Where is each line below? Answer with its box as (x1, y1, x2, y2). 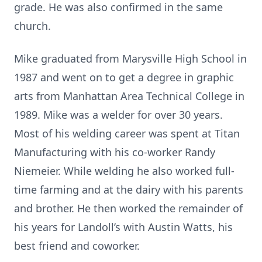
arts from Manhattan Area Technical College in (14, 89, 244, 103)
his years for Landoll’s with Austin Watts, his (14, 220, 233, 234)
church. (14, 19, 51, 33)
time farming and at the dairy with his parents (14, 182, 243, 196)
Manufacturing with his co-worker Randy (14, 145, 215, 159)
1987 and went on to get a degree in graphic (14, 70, 234, 84)
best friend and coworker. (14, 239, 140, 253)
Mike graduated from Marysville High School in (14, 51, 247, 65)
